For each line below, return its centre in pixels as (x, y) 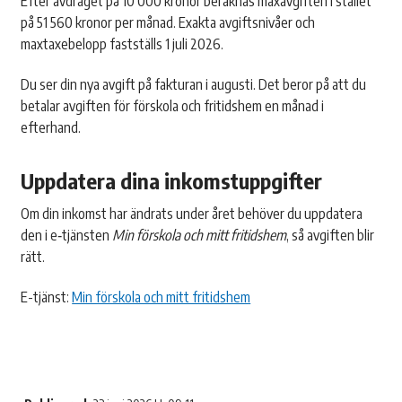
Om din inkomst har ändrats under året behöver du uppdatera (192, 214)
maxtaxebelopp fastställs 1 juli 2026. (122, 44)
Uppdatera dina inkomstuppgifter (172, 181)
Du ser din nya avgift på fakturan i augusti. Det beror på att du (194, 84)
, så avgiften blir (331, 236)
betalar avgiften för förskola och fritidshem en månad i (173, 105)
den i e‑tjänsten (67, 236)
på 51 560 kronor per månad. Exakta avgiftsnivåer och (168, 23)
